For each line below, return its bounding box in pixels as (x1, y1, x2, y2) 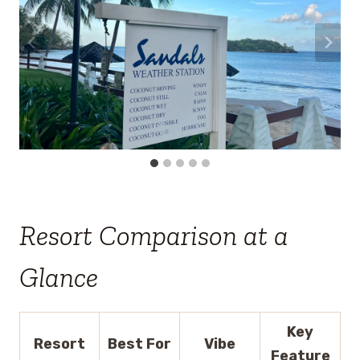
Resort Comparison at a (19, 218, 288, 252)
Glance (19, 260, 98, 294)
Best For (108, 335, 171, 354)
